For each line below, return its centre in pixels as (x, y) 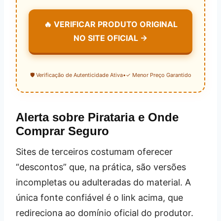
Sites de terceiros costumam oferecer (94, 152)
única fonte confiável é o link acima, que (99, 198)
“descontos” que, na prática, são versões (101, 167)
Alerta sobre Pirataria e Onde (97, 117)
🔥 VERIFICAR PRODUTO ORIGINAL (110, 24)
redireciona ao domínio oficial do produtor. (105, 213)
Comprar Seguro (62, 131)
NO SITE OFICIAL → (110, 38)
